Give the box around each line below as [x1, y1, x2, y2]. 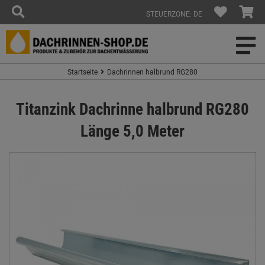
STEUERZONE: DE [146, 9, 202, 18]
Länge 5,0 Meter [80, 119, 185, 141]
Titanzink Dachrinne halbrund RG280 [16, 98, 249, 119]
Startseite [67, 67, 98, 76]
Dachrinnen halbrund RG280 [107, 67, 198, 76]
